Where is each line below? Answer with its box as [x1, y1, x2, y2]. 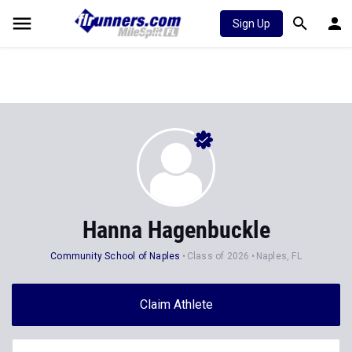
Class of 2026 [186, 251, 250, 262]
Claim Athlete [139, 297, 213, 312]
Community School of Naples [50, 251, 181, 262]
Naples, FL [255, 251, 302, 262]
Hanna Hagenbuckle [82, 216, 270, 244]
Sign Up [233, 17, 270, 30]
